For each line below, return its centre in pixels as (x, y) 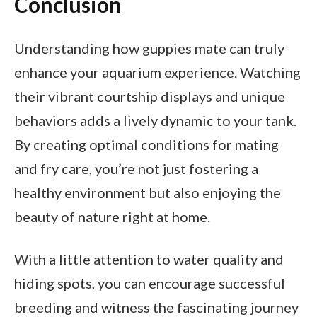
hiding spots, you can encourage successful (150, 283)
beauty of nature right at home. (112, 217)
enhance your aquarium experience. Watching (157, 73)
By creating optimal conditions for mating (146, 145)
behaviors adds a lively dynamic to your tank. (155, 121)
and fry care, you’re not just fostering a (136, 169)
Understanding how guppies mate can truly (149, 48)
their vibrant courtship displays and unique (150, 97)
